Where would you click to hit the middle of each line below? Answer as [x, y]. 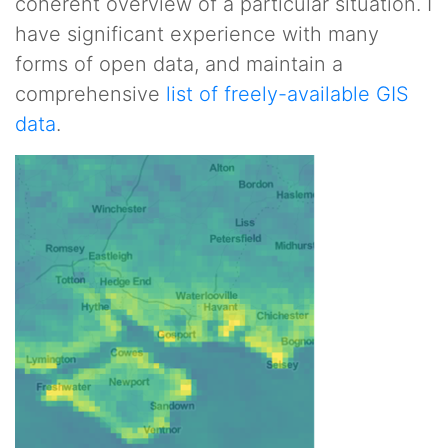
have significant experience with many [197, 34]
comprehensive [90, 94]
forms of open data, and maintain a [179, 64]
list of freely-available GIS [287, 94]
